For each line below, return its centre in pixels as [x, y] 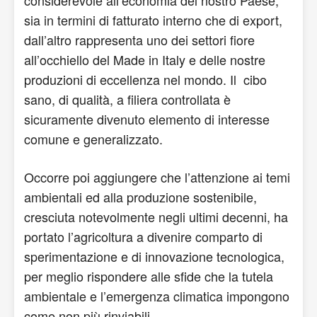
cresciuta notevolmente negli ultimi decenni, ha [156, 217]
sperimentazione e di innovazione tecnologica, [154, 256]
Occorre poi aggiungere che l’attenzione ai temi [157, 177]
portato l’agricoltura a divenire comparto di [143, 236]
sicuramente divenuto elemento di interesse [147, 119]
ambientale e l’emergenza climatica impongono [157, 296]
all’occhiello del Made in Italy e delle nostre [145, 59]
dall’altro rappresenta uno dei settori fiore [139, 40]
